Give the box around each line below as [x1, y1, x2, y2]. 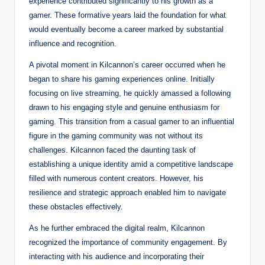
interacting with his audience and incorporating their [29, 251, 204, 261]
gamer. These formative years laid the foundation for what [29, 10, 226, 20]
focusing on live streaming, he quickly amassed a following [29, 88, 231, 98]
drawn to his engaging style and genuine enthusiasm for [29, 102, 219, 112]
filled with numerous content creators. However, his [29, 173, 203, 183]
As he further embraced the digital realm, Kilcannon [29, 223, 205, 232]
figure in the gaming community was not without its [29, 131, 203, 140]
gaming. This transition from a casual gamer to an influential [29, 117, 234, 126]
